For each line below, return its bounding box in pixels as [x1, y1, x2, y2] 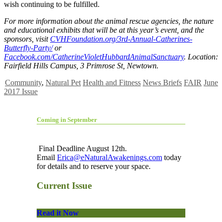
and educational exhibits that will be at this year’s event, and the [4, 25, 204, 34]
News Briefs [143, 78, 182, 87]
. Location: [184, 52, 218, 61]
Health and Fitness [83, 78, 141, 87]
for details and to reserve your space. [37, 162, 151, 170]
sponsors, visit [4, 34, 50, 43]
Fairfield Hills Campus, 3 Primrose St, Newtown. [4, 61, 159, 70]
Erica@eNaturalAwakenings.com [57, 153, 162, 162]
